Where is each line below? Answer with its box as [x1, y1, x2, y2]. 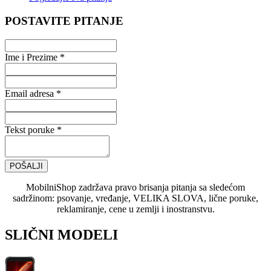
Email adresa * [5, 88, 61, 99]
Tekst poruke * [5, 124, 62, 135]
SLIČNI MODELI [5, 226, 118, 243]
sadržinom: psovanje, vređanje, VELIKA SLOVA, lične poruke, [13, 192, 258, 203]
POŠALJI [10, 161, 43, 171]
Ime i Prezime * [5, 51, 65, 62]
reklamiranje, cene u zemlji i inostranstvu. [56, 203, 215, 214]
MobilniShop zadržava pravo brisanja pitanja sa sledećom [26, 181, 245, 192]
